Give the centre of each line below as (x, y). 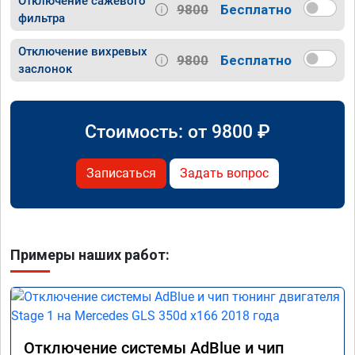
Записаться (121, 174)
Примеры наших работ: (90, 255)
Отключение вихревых (83, 52)
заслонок (45, 69)
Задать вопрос (224, 174)
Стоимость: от (148, 132)
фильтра (42, 19)
